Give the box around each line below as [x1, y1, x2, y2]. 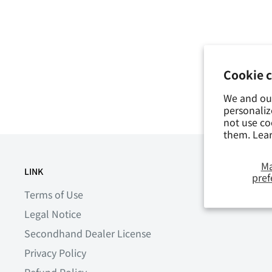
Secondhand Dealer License [24, 225, 151, 240]
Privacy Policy [24, 245, 86, 260]
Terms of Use [24, 186, 83, 202]
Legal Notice [24, 206, 81, 221]
